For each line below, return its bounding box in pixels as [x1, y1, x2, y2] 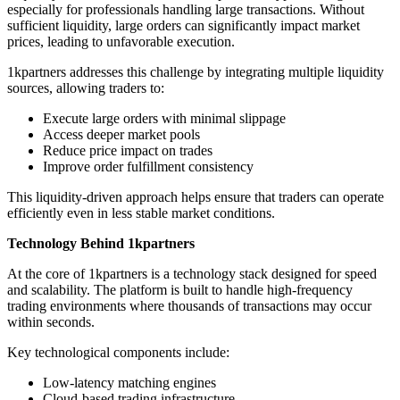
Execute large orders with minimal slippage [43, 110, 286, 126]
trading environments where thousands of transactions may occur [7, 297, 371, 313]
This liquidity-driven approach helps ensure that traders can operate [7, 188, 384, 204]
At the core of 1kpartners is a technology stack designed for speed [7, 265, 377, 281]
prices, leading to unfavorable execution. [7, 33, 235, 49]
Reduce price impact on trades [43, 142, 212, 158]
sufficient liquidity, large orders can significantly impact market [7, 17, 360, 33]
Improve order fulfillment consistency [43, 158, 254, 174]
